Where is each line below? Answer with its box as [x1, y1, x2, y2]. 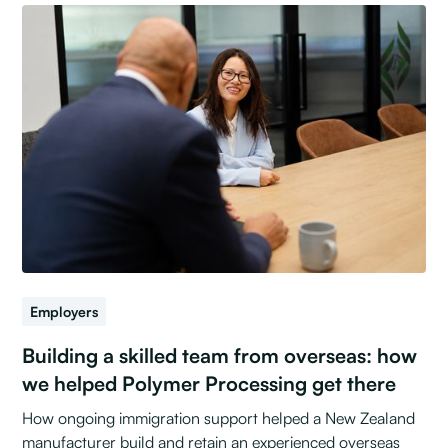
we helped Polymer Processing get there [22, 371, 397, 397]
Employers [30, 303, 99, 321]
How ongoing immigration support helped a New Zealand [22, 408, 416, 429]
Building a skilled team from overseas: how [22, 343, 418, 369]
